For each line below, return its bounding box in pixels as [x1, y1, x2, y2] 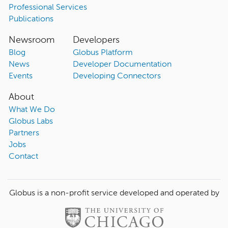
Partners [8, 129, 39, 138]
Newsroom [8, 36, 54, 45]
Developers [72, 36, 120, 45]
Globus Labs [8, 118, 53, 126]
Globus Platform [72, 49, 133, 58]
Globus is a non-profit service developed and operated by [9, 189, 219, 198]
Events [8, 72, 33, 81]
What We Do [8, 106, 55, 115]
